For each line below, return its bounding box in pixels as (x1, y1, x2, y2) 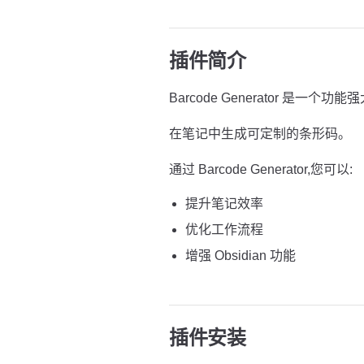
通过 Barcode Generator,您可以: (169, 162, 353, 176)
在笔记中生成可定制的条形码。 (169, 127, 351, 141)
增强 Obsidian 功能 (185, 249, 296, 262)
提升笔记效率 (185, 197, 263, 210)
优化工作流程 (185, 223, 263, 236)
